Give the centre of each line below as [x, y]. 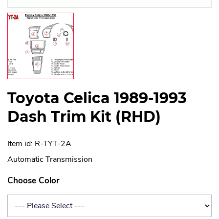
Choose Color [33, 180]
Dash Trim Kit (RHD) [84, 117]
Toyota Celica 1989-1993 [97, 98]
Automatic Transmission [50, 160]
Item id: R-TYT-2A [39, 144]
